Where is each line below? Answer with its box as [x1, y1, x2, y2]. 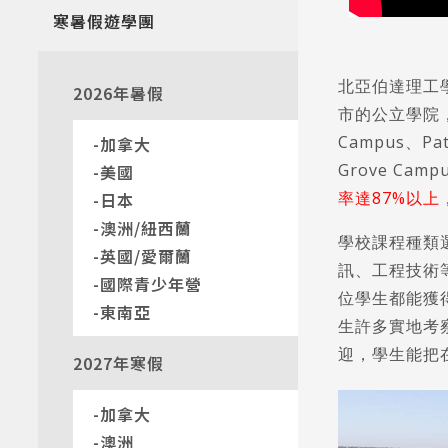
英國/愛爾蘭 [99, 244, 192, 268]
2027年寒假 [72, 351, 164, 375]
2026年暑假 [72, 81, 164, 105]
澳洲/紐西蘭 [99, 216, 192, 240]
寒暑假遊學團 [52, 9, 155, 33]
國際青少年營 [99, 272, 202, 296]
